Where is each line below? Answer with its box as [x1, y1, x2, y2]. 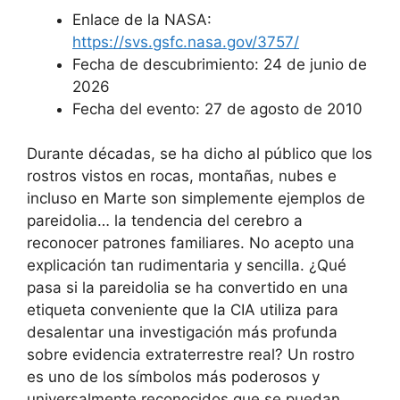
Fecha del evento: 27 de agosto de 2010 [72, 99, 362, 118]
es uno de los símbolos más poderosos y [27, 368, 320, 387]
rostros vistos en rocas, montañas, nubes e [27, 167, 337, 186]
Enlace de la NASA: [72, 10, 212, 29]
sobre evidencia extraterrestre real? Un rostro [27, 346, 354, 364]
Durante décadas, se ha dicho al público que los [27, 145, 372, 163]
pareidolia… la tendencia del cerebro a [27, 212, 303, 230]
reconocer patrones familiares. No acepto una [27, 234, 354, 253]
